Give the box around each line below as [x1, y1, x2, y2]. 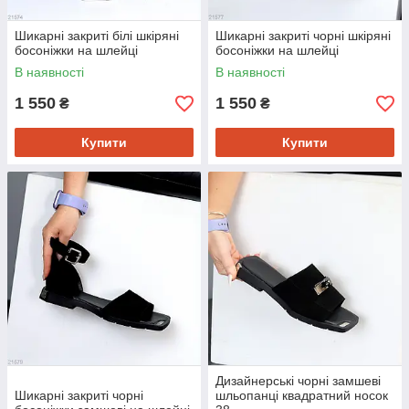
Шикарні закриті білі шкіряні [15, 28, 179, 44]
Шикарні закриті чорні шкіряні [215, 28, 391, 44]
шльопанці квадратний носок [215, 388, 388, 404]
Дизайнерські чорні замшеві [215, 373, 381, 389]
